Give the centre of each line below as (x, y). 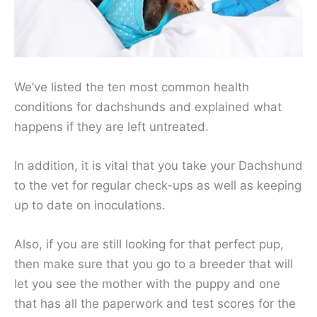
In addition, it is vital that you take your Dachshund (158, 165)
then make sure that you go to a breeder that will (154, 264)
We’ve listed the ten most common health (132, 87)
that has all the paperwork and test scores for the (155, 303)
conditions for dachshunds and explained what (148, 106)
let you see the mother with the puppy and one (147, 283)
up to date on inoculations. (90, 205)
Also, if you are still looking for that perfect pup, (149, 244)
